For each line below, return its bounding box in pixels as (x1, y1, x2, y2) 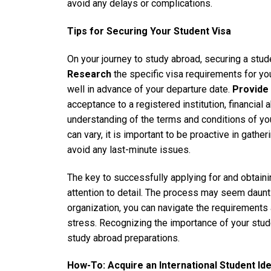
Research (67, 68, 111, 80)
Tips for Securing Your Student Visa (67, 25, 231, 37)
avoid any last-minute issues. (67, 143, 191, 155)
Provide (232, 83, 269, 95)
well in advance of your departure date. (67, 83, 232, 95)
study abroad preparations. (67, 232, 180, 244)
